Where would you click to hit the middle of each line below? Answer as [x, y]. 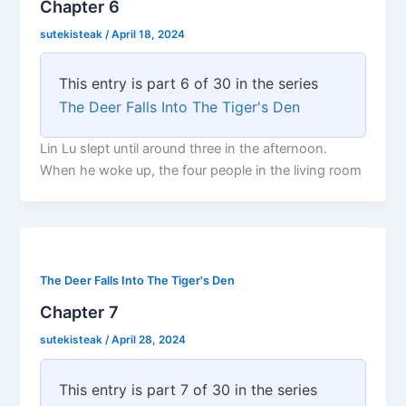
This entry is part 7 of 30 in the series [188, 389]
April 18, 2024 [149, 34]
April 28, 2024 [149, 339]
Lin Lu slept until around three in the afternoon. [184, 149]
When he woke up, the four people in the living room [201, 171]
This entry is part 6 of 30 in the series [189, 84]
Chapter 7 [80, 312]
